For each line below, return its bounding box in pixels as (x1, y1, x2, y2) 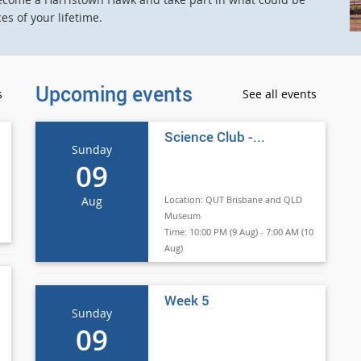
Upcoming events (35, 80, 193, 107)
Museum (164, 210, 201, 222)
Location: (164, 193, 205, 205)
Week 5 (164, 291, 210, 309)
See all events (243, 86, 317, 102)
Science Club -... (164, 127, 265, 146)
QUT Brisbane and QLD (205, 193, 302, 205)
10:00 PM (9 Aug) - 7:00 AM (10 (189, 226, 313, 238)
